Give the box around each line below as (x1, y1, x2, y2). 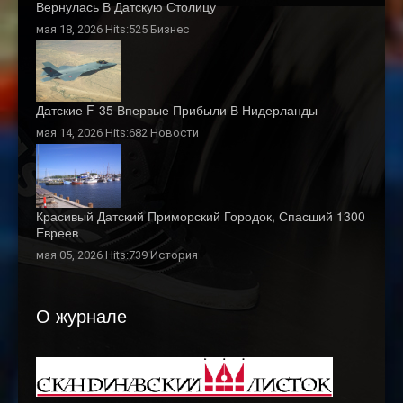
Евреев (36, 223, 78, 242)
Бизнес (150, 22, 189, 37)
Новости (150, 126, 199, 140)
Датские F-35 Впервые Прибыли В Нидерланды (36, 101, 318, 120)
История (150, 248, 198, 263)
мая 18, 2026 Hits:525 (36, 22, 150, 37)
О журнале (36, 302, 127, 329)
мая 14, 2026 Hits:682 (36, 126, 150, 140)
